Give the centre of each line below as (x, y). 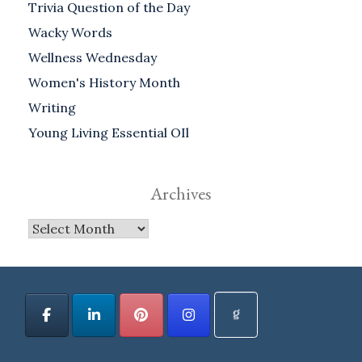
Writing (52, 107)
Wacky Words (70, 32)
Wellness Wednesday (93, 57)
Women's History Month (104, 82)
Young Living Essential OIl (109, 132)
